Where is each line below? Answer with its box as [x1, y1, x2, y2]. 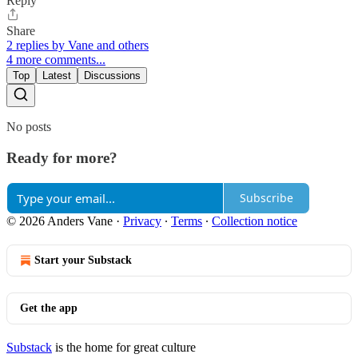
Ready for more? [6, 149, 117, 167]
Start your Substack [34, 253, 132, 266]
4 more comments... [6, 53, 105, 67]
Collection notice [212, 213, 297, 228]
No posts [6, 120, 51, 134]
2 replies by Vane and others [6, 38, 149, 53]
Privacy [123, 213, 161, 228]
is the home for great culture [52, 340, 196, 354]
